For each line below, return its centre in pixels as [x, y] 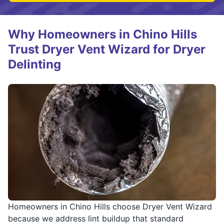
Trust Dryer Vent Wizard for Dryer [107, 49]
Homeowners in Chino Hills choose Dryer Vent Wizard [110, 206]
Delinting [34, 64]
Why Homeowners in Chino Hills [102, 34]
